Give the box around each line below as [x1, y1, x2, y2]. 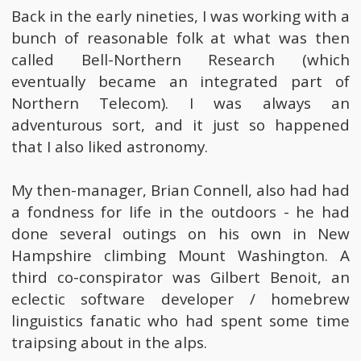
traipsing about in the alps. [10, 332, 207, 354]
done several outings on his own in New [10, 223, 351, 245]
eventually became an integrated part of [10, 71, 351, 93]
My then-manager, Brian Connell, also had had [10, 180, 351, 201]
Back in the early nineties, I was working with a [10, 6, 351, 27]
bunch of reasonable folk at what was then [10, 27, 351, 49]
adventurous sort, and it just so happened [10, 114, 351, 136]
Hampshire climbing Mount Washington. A [10, 245, 351, 267]
